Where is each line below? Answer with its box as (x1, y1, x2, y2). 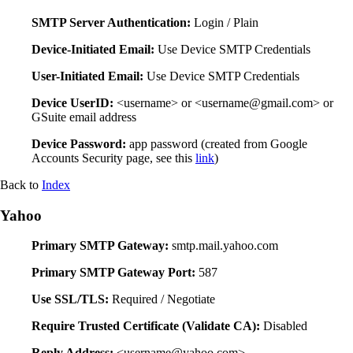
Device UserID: (32, 96, 113, 110)
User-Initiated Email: (32, 69, 143, 83)
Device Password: (32, 137, 126, 150)
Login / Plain (191, 16, 258, 29)
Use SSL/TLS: (32, 292, 109, 307)
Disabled (260, 319, 307, 333)
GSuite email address (32, 110, 136, 124)
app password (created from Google (126, 137, 307, 150)
